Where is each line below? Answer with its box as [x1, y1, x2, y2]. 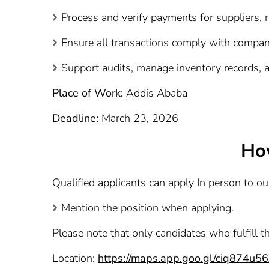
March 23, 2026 [98, 110, 178, 125]
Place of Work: [52, 85, 123, 100]
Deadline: [52, 110, 98, 125]
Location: [52, 250, 98, 265]
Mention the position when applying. [61, 200, 234, 215]
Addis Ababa [123, 85, 187, 100]
